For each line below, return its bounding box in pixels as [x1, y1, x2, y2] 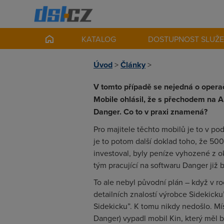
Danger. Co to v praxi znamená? [93, 106, 207, 117]
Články [120, 59, 145, 70]
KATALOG [81, 33, 116, 44]
